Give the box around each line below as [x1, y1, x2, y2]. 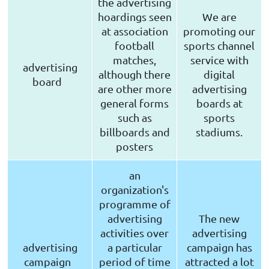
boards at [196, 97, 243, 110]
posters [116, 140, 153, 153]
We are [202, 10, 237, 23]
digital [204, 68, 235, 81]
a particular [107, 241, 162, 254]
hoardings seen [97, 10, 172, 23]
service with [190, 53, 249, 67]
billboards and [99, 125, 170, 139]
